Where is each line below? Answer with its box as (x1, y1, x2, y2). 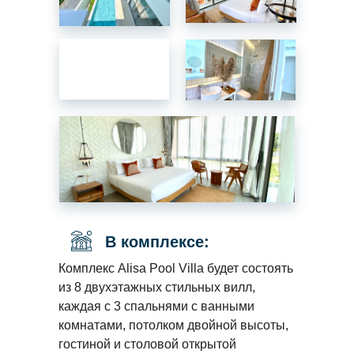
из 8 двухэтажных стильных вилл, (58, 281, 255, 294)
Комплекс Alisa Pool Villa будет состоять (58, 262, 293, 275)
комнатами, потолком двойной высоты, (58, 318, 288, 332)
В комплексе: (105, 233, 209, 250)
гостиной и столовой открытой (58, 337, 236, 351)
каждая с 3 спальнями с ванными (58, 299, 254, 313)
